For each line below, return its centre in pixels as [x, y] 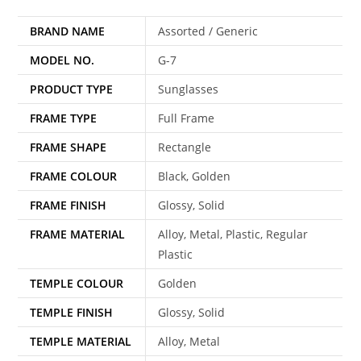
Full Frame [187, 118]
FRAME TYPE [64, 118]
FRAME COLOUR [74, 176]
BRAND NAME [68, 31]
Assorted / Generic [208, 31]
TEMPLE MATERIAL [81, 341]
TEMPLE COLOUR [77, 283]
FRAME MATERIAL [78, 234]
